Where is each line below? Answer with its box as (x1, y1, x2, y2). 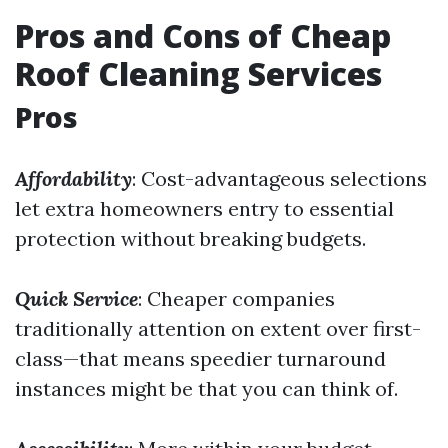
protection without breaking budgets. (15, 226, 366, 251)
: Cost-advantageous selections (132, 166, 427, 191)
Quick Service (15, 286, 138, 311)
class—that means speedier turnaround (15, 346, 386, 371)
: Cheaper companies (138, 286, 335, 311)
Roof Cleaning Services (15, 52, 382, 95)
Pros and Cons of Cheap (15, 14, 391, 57)
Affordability (15, 166, 132, 191)
